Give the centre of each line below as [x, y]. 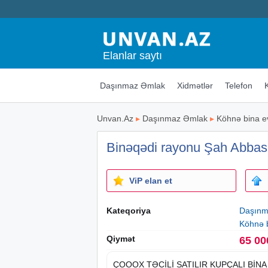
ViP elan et [151, 180]
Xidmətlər [195, 85]
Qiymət [121, 238]
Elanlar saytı [133, 55]
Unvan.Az [115, 118]
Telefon [238, 85]
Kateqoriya [129, 210]
